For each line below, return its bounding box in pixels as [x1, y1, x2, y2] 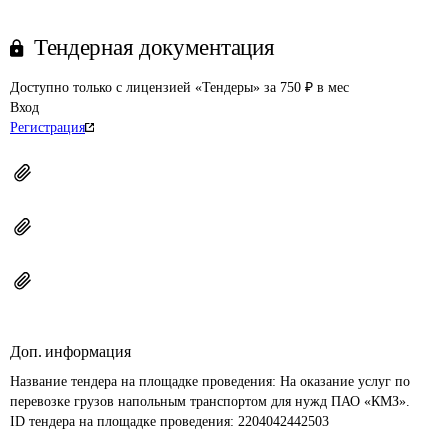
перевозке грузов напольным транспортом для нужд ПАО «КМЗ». [10, 394, 410, 409]
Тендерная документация [34, 35, 275, 60]
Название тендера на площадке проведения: [10, 374, 280, 389]
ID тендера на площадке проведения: [10, 414, 238, 429]
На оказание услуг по [280, 374, 414, 389]
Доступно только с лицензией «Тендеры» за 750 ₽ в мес [10, 80, 349, 95]
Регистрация [10, 120, 85, 135]
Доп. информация [10, 343, 131, 360]
